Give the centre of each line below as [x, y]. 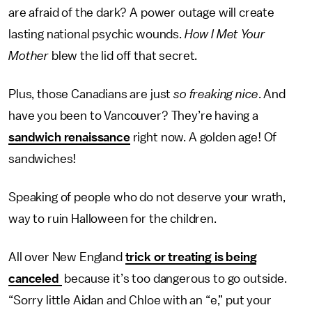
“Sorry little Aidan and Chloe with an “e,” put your [140, 300]
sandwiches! [44, 159]
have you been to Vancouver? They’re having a [133, 116]
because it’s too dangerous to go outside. [174, 279]
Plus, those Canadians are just [91, 94]
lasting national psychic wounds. [96, 34]
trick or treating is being [191, 257]
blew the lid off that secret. [126, 56]
